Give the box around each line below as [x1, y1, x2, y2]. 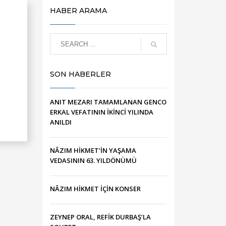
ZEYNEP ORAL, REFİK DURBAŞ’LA [49, 212, 151, 221]
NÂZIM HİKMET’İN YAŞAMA [49, 146, 136, 155]
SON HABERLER [49, 70, 111, 79]
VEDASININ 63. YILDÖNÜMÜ [49, 156, 137, 165]
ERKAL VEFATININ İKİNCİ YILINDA [49, 107, 153, 117]
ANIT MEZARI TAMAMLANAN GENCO [49, 97, 166, 106]
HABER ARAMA [49, 6, 107, 15]
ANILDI [49, 118, 72, 127]
